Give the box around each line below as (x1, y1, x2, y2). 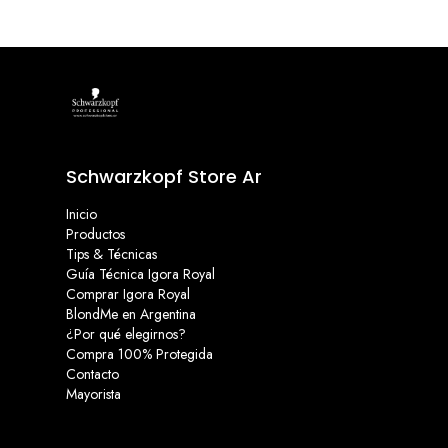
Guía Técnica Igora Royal (66, 264, 215, 284)
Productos (66, 224, 125, 244)
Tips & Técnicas (66, 244, 157, 264)
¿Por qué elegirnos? (66, 324, 186, 344)
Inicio (66, 204, 97, 224)
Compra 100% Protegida (66, 344, 213, 364)
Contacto (66, 364, 119, 384)
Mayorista (66, 384, 121, 404)
